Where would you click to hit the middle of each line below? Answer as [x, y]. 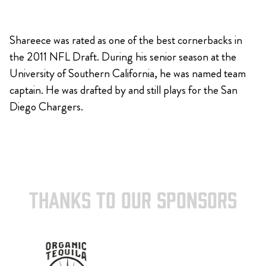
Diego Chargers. [46, 107]
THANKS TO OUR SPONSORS [133, 202]
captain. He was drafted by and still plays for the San [123, 90]
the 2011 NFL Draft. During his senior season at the [123, 57]
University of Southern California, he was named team [128, 73]
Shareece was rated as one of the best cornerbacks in [126, 40]
